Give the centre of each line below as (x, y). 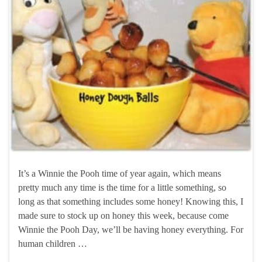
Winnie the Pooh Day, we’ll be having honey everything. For (131, 229)
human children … (53, 243)
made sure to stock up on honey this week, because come (123, 215)
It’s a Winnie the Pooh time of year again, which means (120, 173)
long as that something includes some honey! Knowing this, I (131, 201)
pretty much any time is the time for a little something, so (122, 187)
